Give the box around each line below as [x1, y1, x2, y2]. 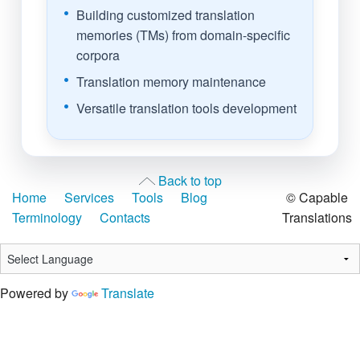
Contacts [100, 208, 150, 227]
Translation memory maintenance [76, 72, 266, 92]
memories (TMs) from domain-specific [76, 26, 290, 45]
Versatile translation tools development [76, 99, 297, 118]
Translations [282, 208, 352, 227]
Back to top [157, 171, 222, 190]
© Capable [286, 188, 348, 207]
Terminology [12, 208, 82, 227]
